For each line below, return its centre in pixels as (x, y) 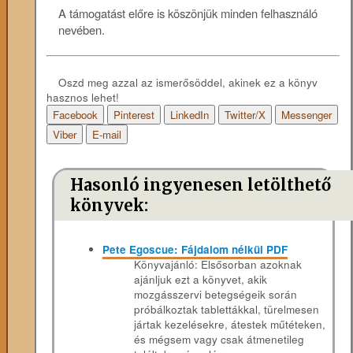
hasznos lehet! (83, 98)
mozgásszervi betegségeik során (216, 295)
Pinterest (134, 115)
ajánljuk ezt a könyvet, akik (201, 280)
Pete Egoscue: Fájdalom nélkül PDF (195, 250)
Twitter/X (245, 115)
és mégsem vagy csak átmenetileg (219, 340)
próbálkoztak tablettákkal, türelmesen (227, 310)
